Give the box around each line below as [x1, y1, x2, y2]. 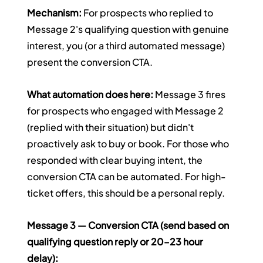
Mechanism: [27, 6, 82, 19]
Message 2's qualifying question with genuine [27, 23, 231, 36]
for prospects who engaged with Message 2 [27, 104, 226, 117]
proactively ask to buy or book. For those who [27, 137, 231, 150]
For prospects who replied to [82, 6, 215, 19]
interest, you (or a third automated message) [27, 39, 227, 52]
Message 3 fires [153, 88, 228, 101]
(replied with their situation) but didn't [27, 121, 196, 134]
